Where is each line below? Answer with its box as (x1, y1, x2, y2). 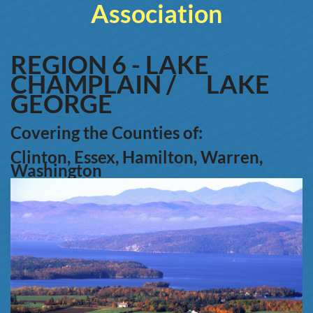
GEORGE (10, 88, 112, 119)
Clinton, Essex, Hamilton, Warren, (10, 147, 263, 168)
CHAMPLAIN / (10, 68, 176, 100)
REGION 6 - (10, 49, 145, 80)
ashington (27, 160, 102, 181)
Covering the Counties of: (10, 122, 203, 143)
